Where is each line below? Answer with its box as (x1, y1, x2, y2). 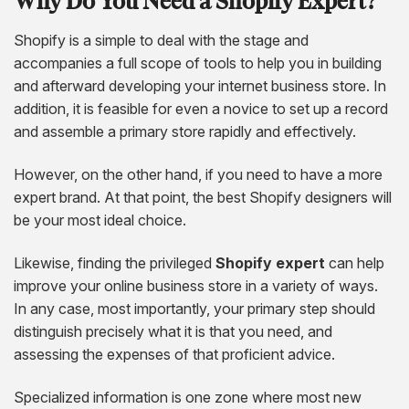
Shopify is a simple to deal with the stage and (14, 30, 309, 49)
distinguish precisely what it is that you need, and (14, 321, 332, 341)
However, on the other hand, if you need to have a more (14, 164, 383, 184)
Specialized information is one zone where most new (14, 387, 362, 406)
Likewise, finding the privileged (14, 253, 215, 272)
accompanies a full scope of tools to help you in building (14, 53, 382, 72)
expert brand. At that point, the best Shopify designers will (14, 187, 392, 206)
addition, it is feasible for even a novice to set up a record (14, 99, 388, 118)
